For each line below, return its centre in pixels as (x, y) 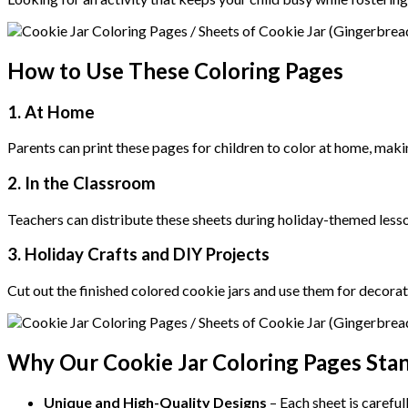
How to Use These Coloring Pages (175, 70)
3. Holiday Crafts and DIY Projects (138, 255)
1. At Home (51, 112)
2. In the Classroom (82, 183)
